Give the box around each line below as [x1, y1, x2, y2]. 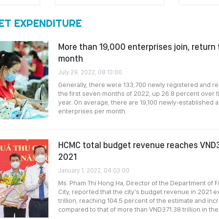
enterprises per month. [58, 107, 127, 115]
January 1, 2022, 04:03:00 [58, 167, 130, 174]
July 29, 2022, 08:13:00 [58, 68, 122, 76]
